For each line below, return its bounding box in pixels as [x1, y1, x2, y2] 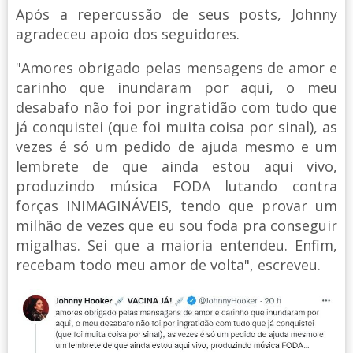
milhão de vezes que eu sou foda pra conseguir [16, 216, 337, 236]
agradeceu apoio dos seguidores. [16, 24, 240, 44]
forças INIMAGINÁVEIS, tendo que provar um [16, 196, 337, 216]
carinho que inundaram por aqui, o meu [16, 78, 337, 98]
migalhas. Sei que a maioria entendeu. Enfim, [16, 236, 337, 255]
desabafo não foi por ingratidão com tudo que [16, 98, 337, 117]
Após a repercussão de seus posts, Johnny [16, 5, 337, 24]
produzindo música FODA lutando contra [16, 176, 337, 196]
